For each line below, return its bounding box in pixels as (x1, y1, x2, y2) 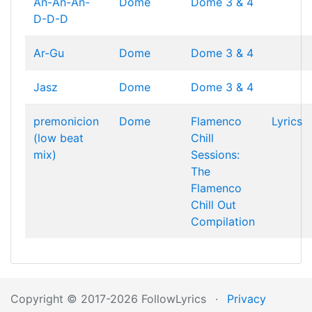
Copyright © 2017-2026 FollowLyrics (10, 292, 206, 306)
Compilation (191, 214, 255, 228)
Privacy (227, 292, 266, 306)
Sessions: (191, 148, 240, 162)
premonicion (33, 114, 99, 128)
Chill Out (191, 198, 236, 212)
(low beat (33, 131, 84, 145)
